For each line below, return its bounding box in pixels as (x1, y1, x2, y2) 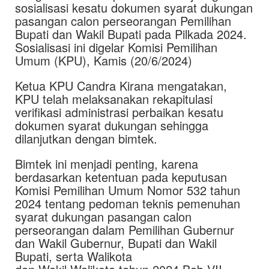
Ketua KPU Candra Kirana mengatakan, (15, 77, 227, 94)
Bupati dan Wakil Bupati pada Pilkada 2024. (15, 25, 247, 43)
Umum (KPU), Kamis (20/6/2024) (15, 52, 192, 69)
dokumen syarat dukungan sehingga (15, 116, 208, 134)
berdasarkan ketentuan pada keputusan (15, 168, 227, 186)
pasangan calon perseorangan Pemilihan (15, 12, 231, 29)
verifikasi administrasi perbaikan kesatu (15, 103, 223, 121)
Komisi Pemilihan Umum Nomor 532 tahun (15, 181, 240, 199)
